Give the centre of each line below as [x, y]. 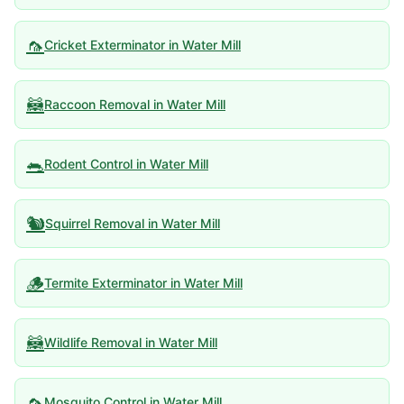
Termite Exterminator [106, 283]
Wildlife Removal [93, 342]
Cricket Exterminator [105, 45]
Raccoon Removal [97, 104]
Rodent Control [88, 164]
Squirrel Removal [95, 223]
